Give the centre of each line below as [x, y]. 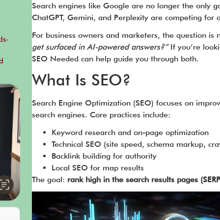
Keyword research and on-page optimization [130, 132]
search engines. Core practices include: [101, 115]
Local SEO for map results [97, 168]
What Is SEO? [81, 80]
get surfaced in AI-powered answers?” [100, 47]
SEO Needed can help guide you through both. [115, 59]
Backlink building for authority [104, 156]
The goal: [49, 179]
